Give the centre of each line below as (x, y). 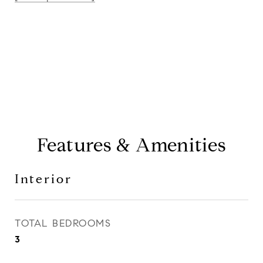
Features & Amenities (131, 145)
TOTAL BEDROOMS (63, 223)
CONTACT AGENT (131, 35)
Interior (43, 179)
